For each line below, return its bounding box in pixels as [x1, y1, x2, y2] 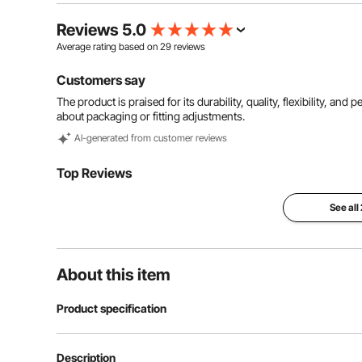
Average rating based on [57, 40, 160, 53]
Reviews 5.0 [57, 20, 146, 40]
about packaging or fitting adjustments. [57, 109, 245, 123]
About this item [57, 265, 170, 284]
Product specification [57, 301, 166, 315]
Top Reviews [57, 165, 132, 181]
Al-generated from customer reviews [74, 132, 227, 144]
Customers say [57, 72, 145, 88]
